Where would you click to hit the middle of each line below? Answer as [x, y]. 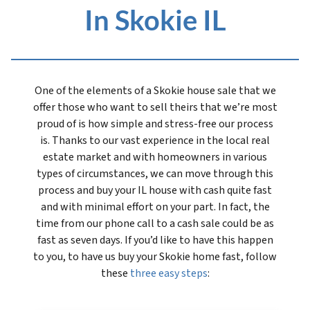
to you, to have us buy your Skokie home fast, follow [155, 257]
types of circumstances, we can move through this [155, 174]
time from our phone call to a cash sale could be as [155, 224]
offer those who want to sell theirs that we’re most [155, 108]
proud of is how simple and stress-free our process [155, 124]
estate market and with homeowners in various [155, 157]
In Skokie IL [155, 20]
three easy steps [168, 274]
